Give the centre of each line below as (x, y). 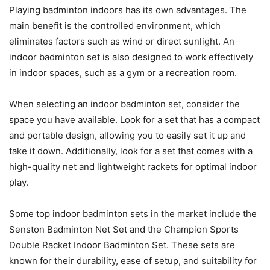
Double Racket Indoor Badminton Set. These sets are (122, 245)
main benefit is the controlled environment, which (115, 26)
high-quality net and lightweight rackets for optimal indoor (133, 167)
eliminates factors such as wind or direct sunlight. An (122, 42)
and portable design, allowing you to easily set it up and (127, 136)
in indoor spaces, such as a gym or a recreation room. (123, 73)
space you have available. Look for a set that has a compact (134, 120)
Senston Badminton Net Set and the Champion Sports (124, 230)
